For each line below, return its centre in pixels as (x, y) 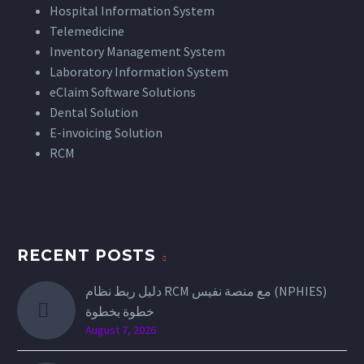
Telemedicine (87, 30)
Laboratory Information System (139, 71)
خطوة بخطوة (120, 312)
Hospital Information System (133, 10)
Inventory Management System (137, 51)
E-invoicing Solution (106, 132)
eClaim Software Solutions (123, 91)
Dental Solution (94, 112)
